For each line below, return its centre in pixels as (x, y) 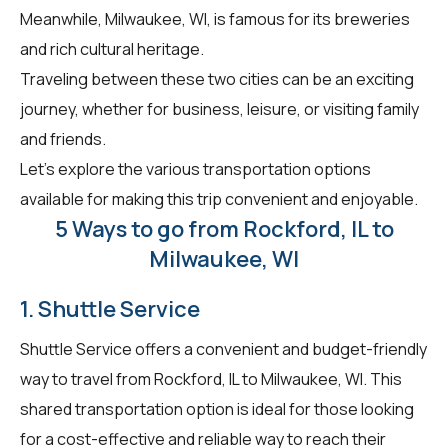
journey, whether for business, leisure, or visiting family (219, 108)
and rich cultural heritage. (112, 48)
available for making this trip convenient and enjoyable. (219, 198)
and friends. (63, 138)
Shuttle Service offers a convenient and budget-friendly (223, 348)
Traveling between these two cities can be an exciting (217, 78)
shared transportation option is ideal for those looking (217, 408)
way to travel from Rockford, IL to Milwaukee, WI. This (211, 378)
